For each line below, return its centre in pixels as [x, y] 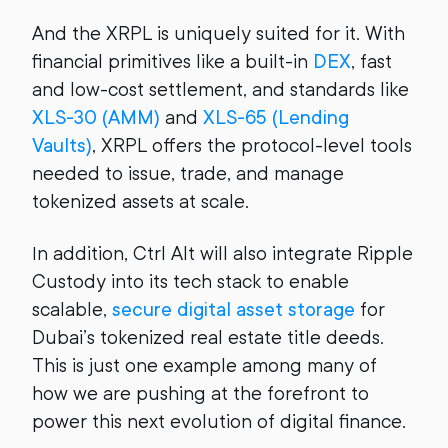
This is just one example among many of [204, 365]
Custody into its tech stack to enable [190, 281]
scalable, [72, 309]
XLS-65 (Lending [276, 117]
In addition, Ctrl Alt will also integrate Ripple [222, 253]
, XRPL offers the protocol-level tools [252, 145]
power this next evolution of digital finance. [219, 421]
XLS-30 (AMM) [96, 117]
